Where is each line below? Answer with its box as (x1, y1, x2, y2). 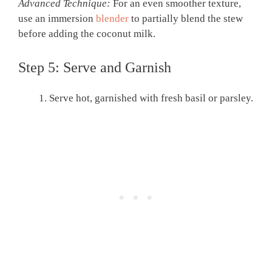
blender (96, 12, 129, 24)
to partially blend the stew (129, 12, 243, 24)
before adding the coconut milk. (18, 27, 155, 39)
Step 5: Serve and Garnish (18, 59, 171, 76)
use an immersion (18, 12, 96, 24)
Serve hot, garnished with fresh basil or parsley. (49, 92, 253, 104)
